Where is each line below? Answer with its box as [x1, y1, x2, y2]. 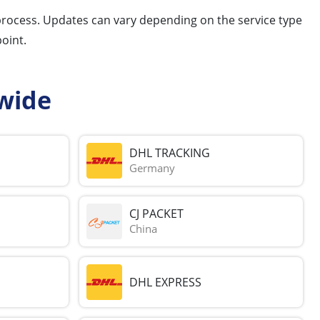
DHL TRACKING [129, 145, 211, 161]
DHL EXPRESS [129, 274, 202, 290]
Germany [129, 161, 176, 176]
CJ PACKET [129, 206, 184, 222]
